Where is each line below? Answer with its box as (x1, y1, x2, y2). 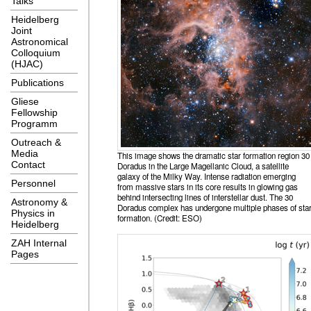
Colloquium (11, 47, 60, 58)
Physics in (11, 208, 55, 219)
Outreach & (11, 137, 61, 148)
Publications (11, 77, 64, 88)
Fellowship (11, 107, 58, 118)
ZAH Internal (11, 237, 67, 249)
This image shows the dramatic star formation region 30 (117, 149, 310, 161)
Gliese (11, 96, 39, 107)
